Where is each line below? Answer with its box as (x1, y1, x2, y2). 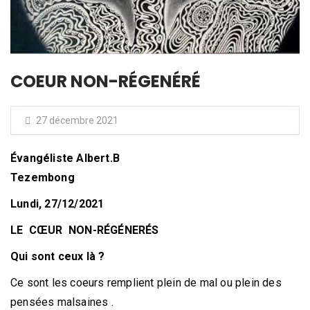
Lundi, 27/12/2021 (10, 197, 104, 211)
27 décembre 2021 (34, 115, 118, 127)
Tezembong (10, 171, 75, 185)
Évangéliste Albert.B (10, 152, 120, 165)
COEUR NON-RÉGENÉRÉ (10, 70, 201, 93)
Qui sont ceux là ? (10, 250, 105, 264)
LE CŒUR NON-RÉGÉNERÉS (10, 224, 159, 237)
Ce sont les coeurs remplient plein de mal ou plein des (10, 276, 282, 290)
